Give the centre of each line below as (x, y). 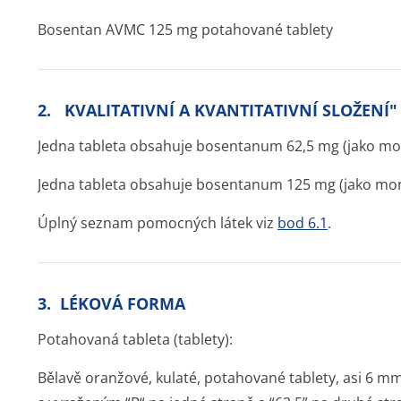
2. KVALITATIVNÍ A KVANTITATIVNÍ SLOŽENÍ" (218, 110)
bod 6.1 (303, 223)
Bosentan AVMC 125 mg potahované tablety (185, 30)
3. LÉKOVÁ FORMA (111, 303)
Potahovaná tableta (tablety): (135, 339)
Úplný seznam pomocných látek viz (158, 223)
